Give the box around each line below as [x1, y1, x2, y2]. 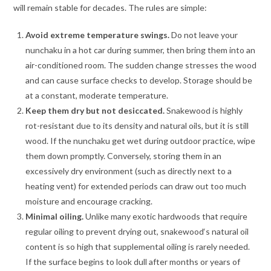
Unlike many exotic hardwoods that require [83, 211, 248, 222]
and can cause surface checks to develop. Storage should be [25, 75, 253, 86]
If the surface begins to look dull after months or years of [25, 256, 241, 267]
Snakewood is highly [165, 105, 243, 116]
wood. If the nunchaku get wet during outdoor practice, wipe [25, 135, 256, 146]
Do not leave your [169, 30, 238, 41]
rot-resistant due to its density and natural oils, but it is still [25, 120, 249, 131]
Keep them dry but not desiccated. [25, 105, 165, 116]
